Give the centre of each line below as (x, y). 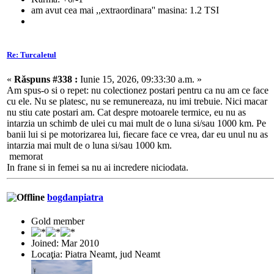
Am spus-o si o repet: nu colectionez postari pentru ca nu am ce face (138, 90)
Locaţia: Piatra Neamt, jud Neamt (96, 254)
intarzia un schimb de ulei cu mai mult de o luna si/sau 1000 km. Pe (136, 123)
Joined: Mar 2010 (65, 243)
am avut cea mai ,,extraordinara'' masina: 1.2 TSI (125, 10)
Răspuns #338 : (46, 79)
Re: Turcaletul (31, 55)
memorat (25, 156)
